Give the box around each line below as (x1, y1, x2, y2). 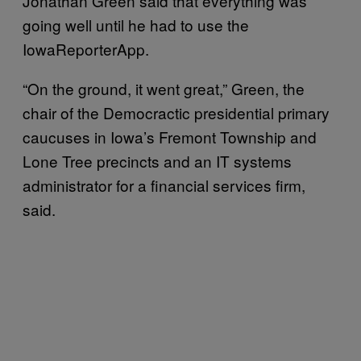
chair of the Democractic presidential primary (23, 101, 330, 123)
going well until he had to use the (23, 13, 249, 35)
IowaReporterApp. (23, 37, 149, 60)
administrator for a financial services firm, (23, 173, 305, 196)
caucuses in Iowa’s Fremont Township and (23, 125, 317, 147)
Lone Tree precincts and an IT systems (23, 149, 292, 172)
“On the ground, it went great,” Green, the (23, 77, 305, 99)
